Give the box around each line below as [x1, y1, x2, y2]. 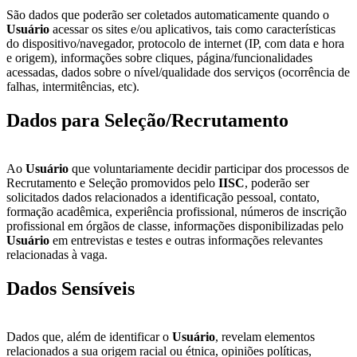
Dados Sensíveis [6, 278, 135, 300]
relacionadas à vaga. [6, 248, 108, 262]
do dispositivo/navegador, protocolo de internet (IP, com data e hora [6, 37, 344, 51]
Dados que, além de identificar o [6, 329, 172, 343]
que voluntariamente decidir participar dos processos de [69, 162, 349, 176]
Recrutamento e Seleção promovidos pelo [6, 176, 218, 190]
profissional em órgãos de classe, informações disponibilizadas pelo [6, 219, 343, 233]
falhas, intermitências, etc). [6, 80, 139, 94]
